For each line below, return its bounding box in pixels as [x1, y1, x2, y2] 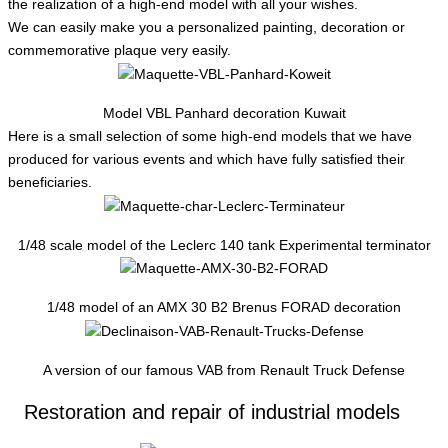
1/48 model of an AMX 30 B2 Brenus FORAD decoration [47, 299, 401, 316]
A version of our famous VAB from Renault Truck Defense [43, 362, 405, 379]
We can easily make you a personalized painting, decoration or [8, 18, 405, 35]
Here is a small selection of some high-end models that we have [8, 127, 412, 144]
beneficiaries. [8, 173, 92, 190]
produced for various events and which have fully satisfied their [8, 150, 405, 167]
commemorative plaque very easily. [8, 41, 231, 58]
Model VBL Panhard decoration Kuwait [102, 104, 346, 121]
